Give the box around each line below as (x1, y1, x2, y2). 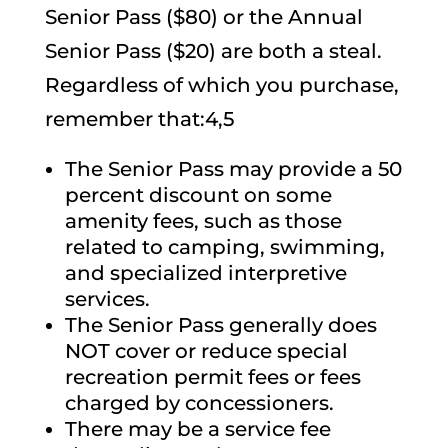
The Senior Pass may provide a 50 (64, 156, 402, 181)
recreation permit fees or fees (64, 364, 361, 389)
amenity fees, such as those (64, 208, 342, 233)
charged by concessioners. (64, 390, 334, 415)
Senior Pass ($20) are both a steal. (44, 38, 382, 63)
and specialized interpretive (64, 260, 347, 285)
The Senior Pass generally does (64, 312, 377, 337)
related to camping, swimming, (64, 234, 385, 259)
